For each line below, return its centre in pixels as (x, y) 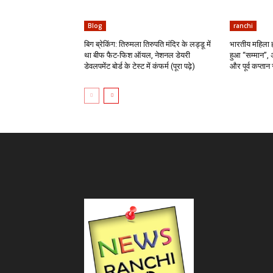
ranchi (243, 26)
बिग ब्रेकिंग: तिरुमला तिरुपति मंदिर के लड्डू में (147, 44)
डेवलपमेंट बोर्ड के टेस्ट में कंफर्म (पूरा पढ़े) (140, 66)
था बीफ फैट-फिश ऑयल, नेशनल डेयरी (137, 55)
